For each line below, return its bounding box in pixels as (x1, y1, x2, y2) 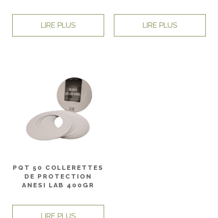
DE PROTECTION (24, 172, 92, 180)
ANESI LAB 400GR (21, 181, 95, 189)
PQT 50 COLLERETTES (12, 163, 104, 171)
